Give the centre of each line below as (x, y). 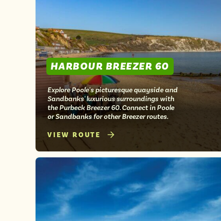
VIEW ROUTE (74, 135)
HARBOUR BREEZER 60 (110, 66)
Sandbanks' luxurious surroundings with (111, 98)
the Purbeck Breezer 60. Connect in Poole (111, 107)
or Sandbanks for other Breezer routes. (108, 116)
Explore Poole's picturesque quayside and (112, 90)
